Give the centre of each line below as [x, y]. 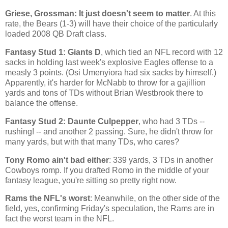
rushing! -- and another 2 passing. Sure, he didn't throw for [109, 131]
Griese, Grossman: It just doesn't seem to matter [97, 14]
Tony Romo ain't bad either [57, 160]
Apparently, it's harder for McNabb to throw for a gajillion [105, 82]
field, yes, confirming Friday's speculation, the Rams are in [110, 209]
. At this [203, 14]
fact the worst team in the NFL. [60, 219]
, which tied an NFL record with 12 [162, 52]
